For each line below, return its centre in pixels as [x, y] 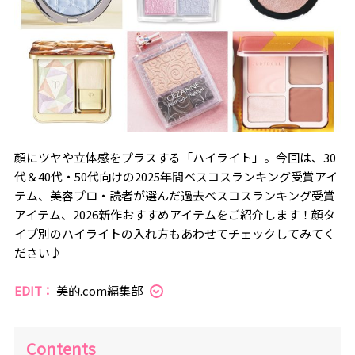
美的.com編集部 [100, 290]
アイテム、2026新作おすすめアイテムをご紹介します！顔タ [174, 214]
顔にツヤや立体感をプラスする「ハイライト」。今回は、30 [175, 157]
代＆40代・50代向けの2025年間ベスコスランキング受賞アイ [176, 176]
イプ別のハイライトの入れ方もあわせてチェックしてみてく [174, 233]
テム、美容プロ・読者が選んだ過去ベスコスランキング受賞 [174, 195]
